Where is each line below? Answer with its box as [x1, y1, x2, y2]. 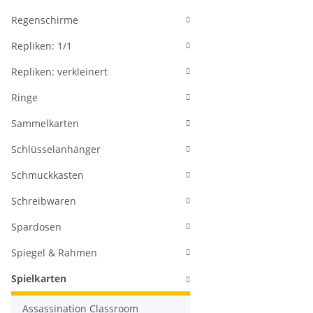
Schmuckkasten [11, 168, 84, 182]
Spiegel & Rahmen [11, 246, 97, 260]
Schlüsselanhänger [11, 143, 101, 156]
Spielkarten [11, 272, 66, 286]
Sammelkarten [11, 117, 79, 131]
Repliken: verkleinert [11, 65, 108, 79]
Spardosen [11, 220, 61, 234]
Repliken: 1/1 [11, 39, 72, 53]
